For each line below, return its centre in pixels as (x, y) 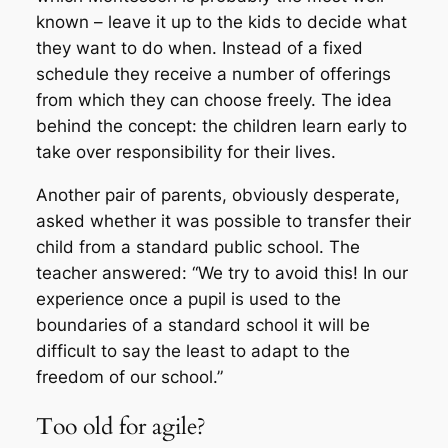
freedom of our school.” (129, 376)
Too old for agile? (120, 426)
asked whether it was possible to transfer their (223, 220)
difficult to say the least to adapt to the (192, 350)
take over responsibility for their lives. (185, 151)
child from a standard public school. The (197, 246)
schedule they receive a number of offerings (213, 73)
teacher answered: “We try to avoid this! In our (221, 272)
